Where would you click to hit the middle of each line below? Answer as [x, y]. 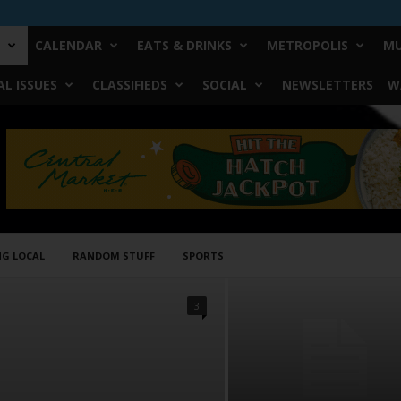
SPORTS [203, 256]
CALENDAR [68, 45]
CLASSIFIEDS [129, 85]
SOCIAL [224, 85]
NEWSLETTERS [327, 85]
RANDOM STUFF [113, 256]
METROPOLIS [307, 45]
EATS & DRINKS [184, 45]
